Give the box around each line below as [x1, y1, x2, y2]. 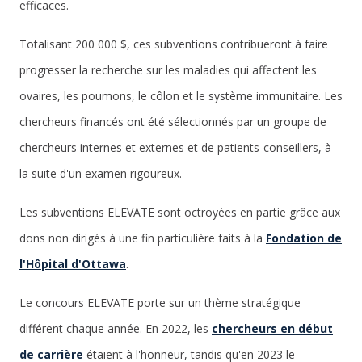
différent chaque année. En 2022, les [19, 321, 212, 336]
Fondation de [266, 230, 342, 246]
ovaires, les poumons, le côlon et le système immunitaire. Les [19, 88, 343, 103]
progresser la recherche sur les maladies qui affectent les [19, 62, 317, 78]
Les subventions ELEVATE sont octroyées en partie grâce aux [19, 204, 340, 220]
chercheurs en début [212, 321, 333, 336]
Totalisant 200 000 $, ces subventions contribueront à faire [19, 36, 328, 52]
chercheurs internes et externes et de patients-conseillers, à [19, 140, 331, 155]
